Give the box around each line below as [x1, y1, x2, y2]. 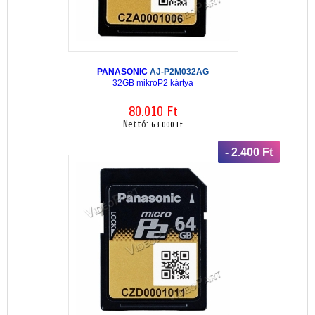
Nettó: [123, 119, 151, 130]
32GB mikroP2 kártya [112, 77, 193, 88]
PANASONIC [97, 66, 150, 77]
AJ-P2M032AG [150, 66, 209, 77]
